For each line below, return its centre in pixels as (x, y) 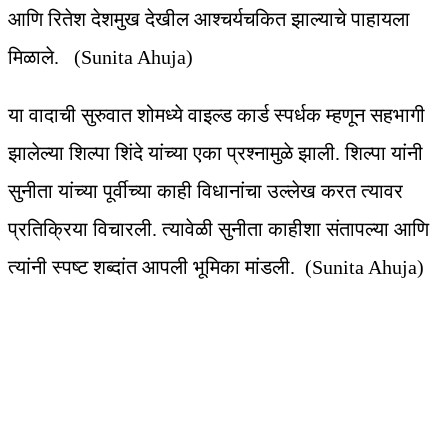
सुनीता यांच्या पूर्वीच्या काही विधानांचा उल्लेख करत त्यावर (205, 191)
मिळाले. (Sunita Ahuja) (100, 57)
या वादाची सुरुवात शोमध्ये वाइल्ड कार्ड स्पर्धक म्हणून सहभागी (216, 115)
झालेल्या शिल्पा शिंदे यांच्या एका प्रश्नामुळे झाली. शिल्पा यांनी (215, 153)
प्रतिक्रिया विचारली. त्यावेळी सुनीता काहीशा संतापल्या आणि (218, 229)
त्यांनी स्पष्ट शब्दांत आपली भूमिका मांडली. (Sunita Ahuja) (216, 267)
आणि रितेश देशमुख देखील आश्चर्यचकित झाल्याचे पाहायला (209, 19)
